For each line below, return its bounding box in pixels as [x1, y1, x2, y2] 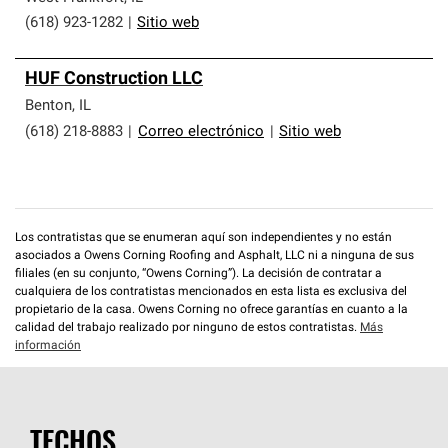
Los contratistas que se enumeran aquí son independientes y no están [15, 232, 392, 244]
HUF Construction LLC [25, 70, 203, 89]
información [15, 340, 81, 352]
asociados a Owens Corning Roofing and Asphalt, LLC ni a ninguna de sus [15, 250, 414, 262]
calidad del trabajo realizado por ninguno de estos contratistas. [15, 322, 360, 334]
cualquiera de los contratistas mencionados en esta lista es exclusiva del [15, 286, 407, 298]
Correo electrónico [138, 125, 264, 140]
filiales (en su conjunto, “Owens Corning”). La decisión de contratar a [15, 268, 382, 280]
